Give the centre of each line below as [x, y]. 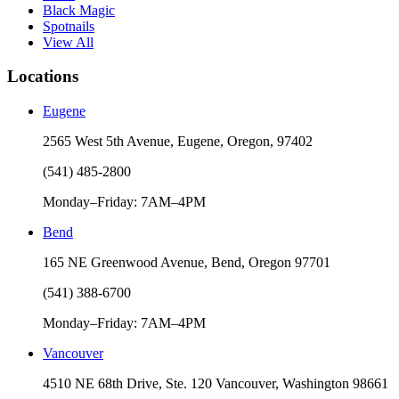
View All [68, 42]
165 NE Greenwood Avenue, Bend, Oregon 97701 [187, 263]
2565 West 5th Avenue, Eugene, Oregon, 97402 [178, 142]
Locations [43, 77]
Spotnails [69, 26]
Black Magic [79, 10]
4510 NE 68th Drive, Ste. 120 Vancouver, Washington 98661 [216, 384]
